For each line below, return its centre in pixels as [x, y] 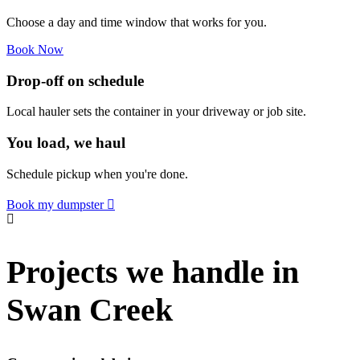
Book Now [35, 49]
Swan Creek [90, 310]
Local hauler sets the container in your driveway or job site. [156, 112]
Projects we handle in [153, 272]
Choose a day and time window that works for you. [137, 22]
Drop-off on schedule [75, 80]
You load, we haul [66, 143]
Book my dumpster [55, 204]
